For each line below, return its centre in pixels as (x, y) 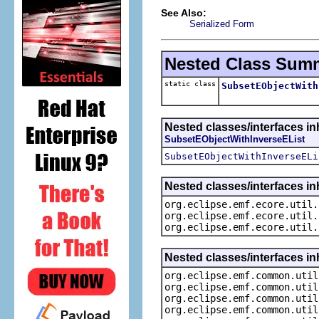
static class (190, 83)
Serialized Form (222, 23)
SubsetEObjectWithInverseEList (235, 139)
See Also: (184, 12)
